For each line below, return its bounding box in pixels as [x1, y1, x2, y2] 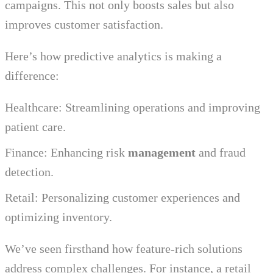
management [128, 146, 196, 160]
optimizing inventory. [5, 210, 112, 224]
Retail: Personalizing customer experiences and [5, 191, 240, 205]
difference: [5, 69, 59, 83]
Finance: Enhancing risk [5, 146, 128, 160]
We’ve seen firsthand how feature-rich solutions [5, 242, 243, 256]
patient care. [5, 120, 66, 134]
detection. [5, 165, 54, 179]
